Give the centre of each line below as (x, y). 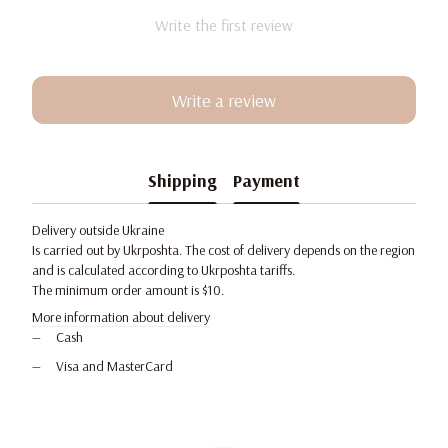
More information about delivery (121, 317)
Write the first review (224, 25)
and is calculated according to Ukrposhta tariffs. (163, 270)
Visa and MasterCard (114, 365)
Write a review (224, 100)
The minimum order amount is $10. (128, 290)
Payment (266, 180)
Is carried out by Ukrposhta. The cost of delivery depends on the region (223, 250)
